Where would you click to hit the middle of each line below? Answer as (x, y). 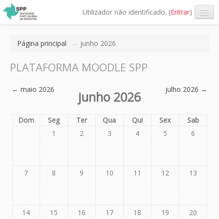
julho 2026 (182, 89)
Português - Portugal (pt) (49, 31)
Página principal (42, 43)
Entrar (180, 12)
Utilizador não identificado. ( (127, 12)
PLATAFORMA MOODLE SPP (79, 67)
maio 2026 (38, 89)
